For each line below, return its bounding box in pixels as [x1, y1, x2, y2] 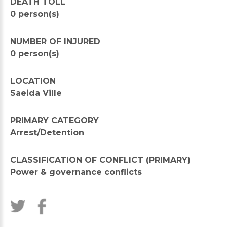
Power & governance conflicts [10, 167, 142, 177]
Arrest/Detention [10, 128, 84, 137]
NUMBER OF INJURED [10, 36, 100, 46]
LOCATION [10, 76, 56, 86]
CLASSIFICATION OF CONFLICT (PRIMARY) [10, 155, 191, 165]
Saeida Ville [10, 88, 62, 98]
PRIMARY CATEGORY [10, 116, 99, 125]
